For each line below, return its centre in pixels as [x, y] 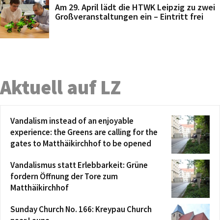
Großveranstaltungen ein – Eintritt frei [129, 16]
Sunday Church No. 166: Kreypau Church [81, 209]
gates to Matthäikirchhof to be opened [81, 143]
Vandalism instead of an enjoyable [72, 121]
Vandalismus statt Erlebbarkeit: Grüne [79, 165]
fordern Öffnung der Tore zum [64, 176]
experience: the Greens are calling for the [84, 132]
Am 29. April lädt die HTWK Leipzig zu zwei [135, 7]
